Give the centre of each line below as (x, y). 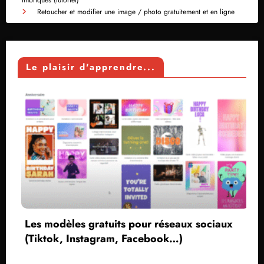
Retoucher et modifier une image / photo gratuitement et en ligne (136, 12)
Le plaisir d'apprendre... (91, 67)
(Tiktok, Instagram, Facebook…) (84, 238)
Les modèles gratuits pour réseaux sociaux (109, 224)
